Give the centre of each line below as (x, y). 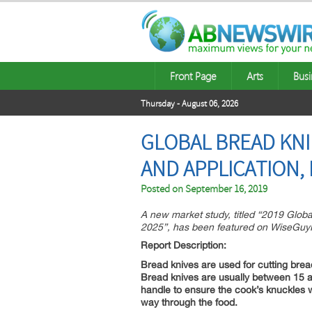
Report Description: (184, 245)
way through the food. (189, 302)
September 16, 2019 (226, 189)
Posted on (163, 189)
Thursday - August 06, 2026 (189, 104)
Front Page (193, 76)
